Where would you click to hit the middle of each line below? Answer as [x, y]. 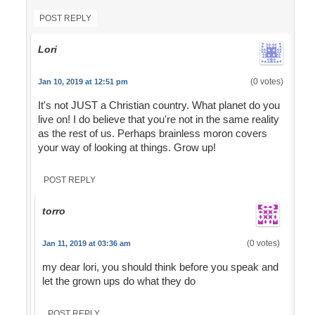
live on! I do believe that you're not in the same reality [158, 120]
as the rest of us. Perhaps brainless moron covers [152, 134]
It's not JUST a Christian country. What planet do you [159, 105]
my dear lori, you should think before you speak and [160, 267]
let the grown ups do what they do [118, 281]
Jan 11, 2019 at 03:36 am [86, 244]
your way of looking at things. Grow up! [127, 148]
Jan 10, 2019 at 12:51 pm [83, 82]
